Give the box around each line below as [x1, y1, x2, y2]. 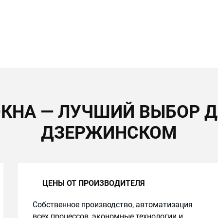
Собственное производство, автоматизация [32, 200, 193, 209]
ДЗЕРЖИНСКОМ [41, 123, 177, 143]
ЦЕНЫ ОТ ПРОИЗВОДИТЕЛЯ [42, 179, 145, 188]
